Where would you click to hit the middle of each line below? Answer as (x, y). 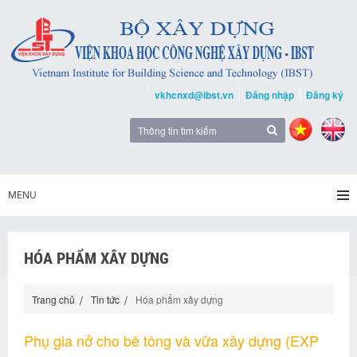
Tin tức (105, 299)
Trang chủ (53, 299)
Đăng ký (325, 95)
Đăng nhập (270, 95)
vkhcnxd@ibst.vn (194, 95)
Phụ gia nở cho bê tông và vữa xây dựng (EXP (171, 340)
